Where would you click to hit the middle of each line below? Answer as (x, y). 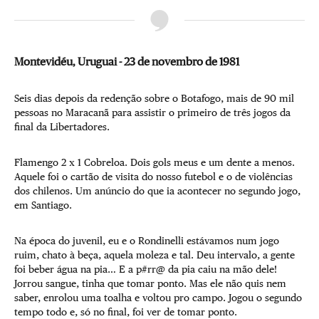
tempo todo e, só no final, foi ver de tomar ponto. (126, 312)
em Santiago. (43, 205)
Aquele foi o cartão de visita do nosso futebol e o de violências (153, 176)
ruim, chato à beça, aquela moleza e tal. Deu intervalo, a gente (155, 255)
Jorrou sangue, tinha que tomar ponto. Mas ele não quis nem (150, 283)
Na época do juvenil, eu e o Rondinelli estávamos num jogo (147, 240)
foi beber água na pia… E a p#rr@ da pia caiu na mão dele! (146, 269)
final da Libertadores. (62, 126)
